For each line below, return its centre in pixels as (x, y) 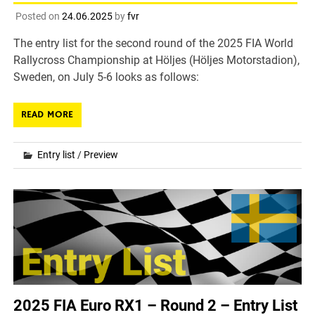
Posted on (38, 17)
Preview (101, 155)
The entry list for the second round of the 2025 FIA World (154, 44)
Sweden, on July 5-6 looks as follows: (107, 77)
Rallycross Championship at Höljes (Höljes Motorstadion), (157, 60)
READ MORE (47, 115)
